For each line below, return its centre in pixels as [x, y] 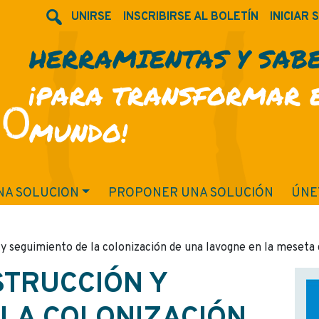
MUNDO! [78, 132]
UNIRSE [91, 17]
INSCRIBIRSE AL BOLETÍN [191, 17]
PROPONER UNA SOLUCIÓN [190, 193]
